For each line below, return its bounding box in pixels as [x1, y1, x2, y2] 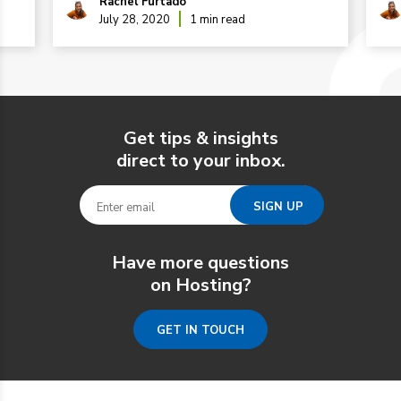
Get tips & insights [123, 126, 278, 150]
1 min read [190, 12, 246, 28]
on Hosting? [149, 273, 252, 297]
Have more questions [112, 251, 289, 275]
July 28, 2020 [99, 12, 176, 28]
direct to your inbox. [115, 149, 286, 173]
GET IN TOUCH [157, 322, 244, 338]
